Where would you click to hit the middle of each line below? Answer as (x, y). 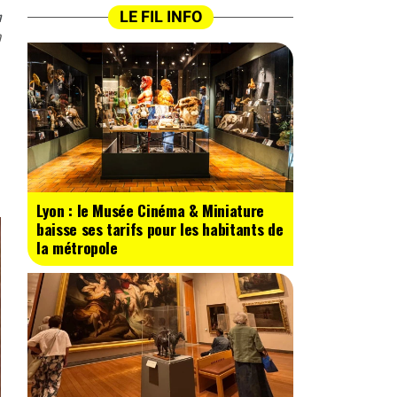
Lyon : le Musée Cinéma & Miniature (151, 210)
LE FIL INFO (160, 17)
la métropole (77, 247)
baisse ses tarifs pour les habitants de (160, 228)
